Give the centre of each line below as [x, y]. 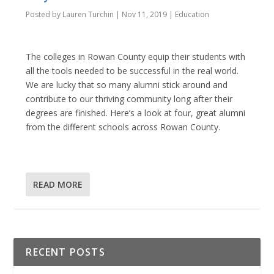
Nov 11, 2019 [145, 14]
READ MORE [58, 184]
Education [192, 14]
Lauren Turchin [88, 14]
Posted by [44, 14]
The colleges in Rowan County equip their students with [136, 57]
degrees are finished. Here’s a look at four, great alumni [136, 113]
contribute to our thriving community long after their [129, 99]
